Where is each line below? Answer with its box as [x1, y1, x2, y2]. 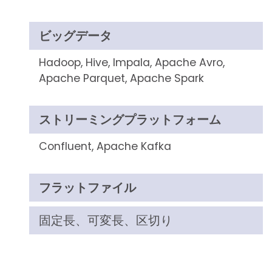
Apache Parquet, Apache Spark [38, 71, 204, 86]
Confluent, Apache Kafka [38, 139, 171, 154]
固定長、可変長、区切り [38, 212, 172, 229]
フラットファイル [38, 179, 136, 196]
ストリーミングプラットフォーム [38, 111, 221, 128]
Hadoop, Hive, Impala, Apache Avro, [38, 55, 225, 70]
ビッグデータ [38, 27, 112, 44]
